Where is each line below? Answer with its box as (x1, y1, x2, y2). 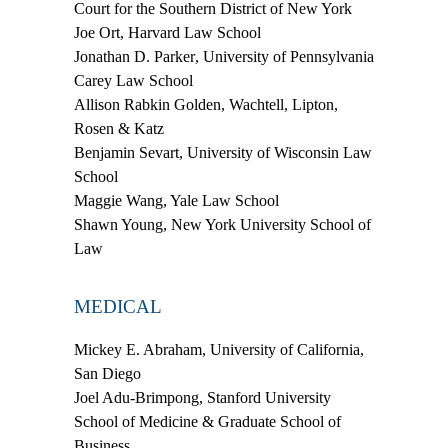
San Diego (74, 364, 141, 382)
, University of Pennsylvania (195, 47, 374, 65)
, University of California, (202, 340, 364, 358)
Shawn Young (74, 215, 163, 233)
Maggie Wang (74, 191, 163, 209)
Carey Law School (74, 71, 193, 89)
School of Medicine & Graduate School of (74, 412, 341, 430)
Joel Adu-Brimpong (74, 388, 199, 406)
